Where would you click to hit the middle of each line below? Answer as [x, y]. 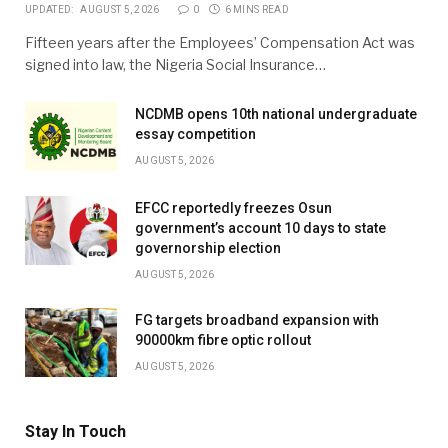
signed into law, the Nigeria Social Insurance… [175, 65]
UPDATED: [49, 10]
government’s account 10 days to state [260, 228]
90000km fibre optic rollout [223, 340]
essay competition [195, 134]
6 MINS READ [256, 10]
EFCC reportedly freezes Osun [233, 208]
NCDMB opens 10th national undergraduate [276, 114]
